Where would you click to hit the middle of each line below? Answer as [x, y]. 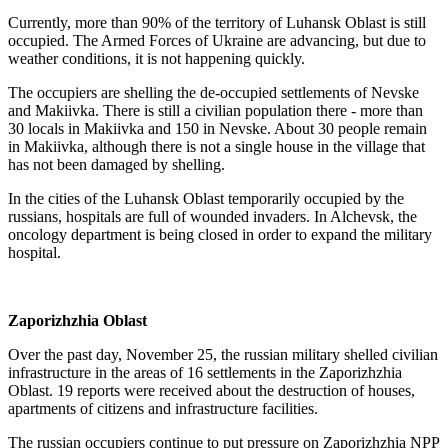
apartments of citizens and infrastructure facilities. [163, 408]
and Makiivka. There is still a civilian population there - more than [215, 110]
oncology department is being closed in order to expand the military [220, 234]
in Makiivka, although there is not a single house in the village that [216, 146]
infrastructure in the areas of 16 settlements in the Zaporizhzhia [205, 372]
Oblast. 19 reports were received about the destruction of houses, [211, 390]
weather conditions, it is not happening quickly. [156, 58]
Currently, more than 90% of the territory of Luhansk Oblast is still [217, 22]
